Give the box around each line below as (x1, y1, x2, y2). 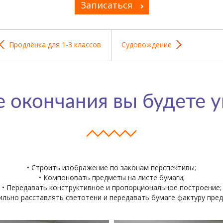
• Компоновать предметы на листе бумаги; (38, 173, 185, 182)
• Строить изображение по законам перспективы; (27, 163, 196, 172)
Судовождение (121, 40, 172, 49)
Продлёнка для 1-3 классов (9, 40, 101, 49)
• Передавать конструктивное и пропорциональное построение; (1, 183, 222, 192)
